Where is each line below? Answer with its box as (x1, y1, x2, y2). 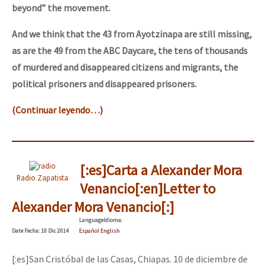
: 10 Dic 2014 (39, 226, 69, 235)
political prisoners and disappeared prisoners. (12, 78, 197, 90)
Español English (79, 226, 120, 235)
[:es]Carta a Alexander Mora (80, 160, 242, 179)
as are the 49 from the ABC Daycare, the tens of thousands (12, 45, 248, 57)
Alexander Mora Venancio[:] (12, 197, 174, 216)
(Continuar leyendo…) (12, 104, 103, 116)
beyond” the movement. (12, 2, 110, 14)
